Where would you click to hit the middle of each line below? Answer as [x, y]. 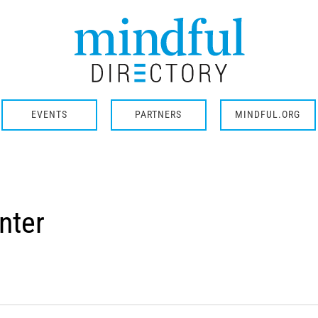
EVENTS [49, 115]
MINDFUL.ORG [268, 115]
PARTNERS [158, 115]
